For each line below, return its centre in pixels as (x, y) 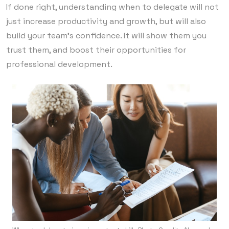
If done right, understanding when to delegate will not (112, 7)
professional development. (59, 64)
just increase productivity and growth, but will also (106, 21)
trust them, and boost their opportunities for (96, 50)
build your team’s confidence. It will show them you (106, 35)
